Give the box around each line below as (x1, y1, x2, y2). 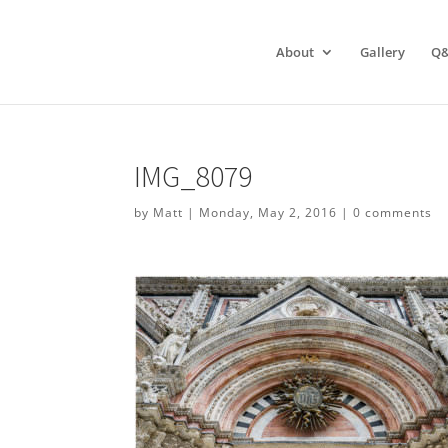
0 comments (353, 204, 433, 221)
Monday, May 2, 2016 (199, 204, 338, 221)
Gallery (360, 43, 406, 61)
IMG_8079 (134, 157, 253, 195)
